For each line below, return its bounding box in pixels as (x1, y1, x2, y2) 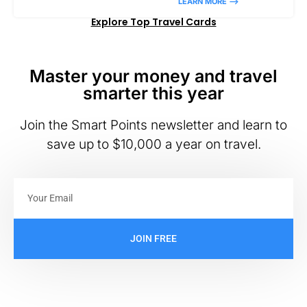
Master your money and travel (29, 66, 278, 87)
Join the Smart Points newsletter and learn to (20, 117, 287, 134)
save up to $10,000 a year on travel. (46, 136, 261, 153)
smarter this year (83, 83, 224, 104)
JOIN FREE (130, 233, 177, 245)
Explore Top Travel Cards (90, 15, 217, 29)
